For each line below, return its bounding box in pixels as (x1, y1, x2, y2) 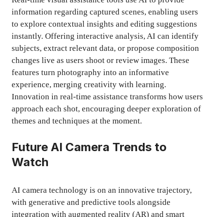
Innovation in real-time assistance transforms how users (12, 92, 203, 102)
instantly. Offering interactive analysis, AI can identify (12, 31, 199, 41)
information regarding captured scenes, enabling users (12, 7, 198, 17)
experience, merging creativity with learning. (12, 80, 166, 90)
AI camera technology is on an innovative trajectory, (12, 185, 192, 195)
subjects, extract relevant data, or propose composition (12, 44, 199, 53)
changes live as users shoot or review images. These (12, 56, 189, 65)
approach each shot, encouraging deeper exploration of (12, 104, 201, 114)
